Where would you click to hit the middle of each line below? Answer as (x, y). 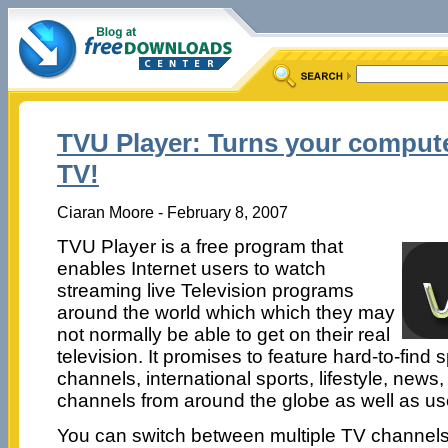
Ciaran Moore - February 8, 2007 (172, 211)
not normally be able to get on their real (223, 334)
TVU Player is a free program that (199, 246)
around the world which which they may (225, 312)
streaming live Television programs (205, 290)
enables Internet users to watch (191, 268)
